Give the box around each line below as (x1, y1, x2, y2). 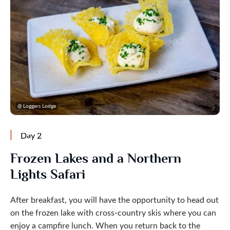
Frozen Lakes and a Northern (10, 151, 181, 166)
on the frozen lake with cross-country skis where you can (10, 206, 216, 218)
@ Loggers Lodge (17, 102, 56, 109)
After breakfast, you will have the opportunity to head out (10, 194, 219, 205)
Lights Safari (10, 167, 85, 182)
